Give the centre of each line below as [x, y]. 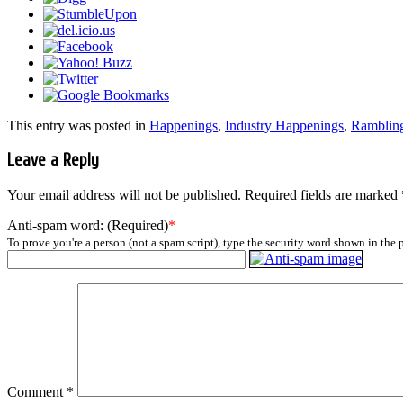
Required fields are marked [323, 195]
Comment [37, 392]
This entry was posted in [78, 125]
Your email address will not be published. [124, 195]
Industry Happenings [284, 125]
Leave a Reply [53, 161]
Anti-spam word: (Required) [88, 226]
